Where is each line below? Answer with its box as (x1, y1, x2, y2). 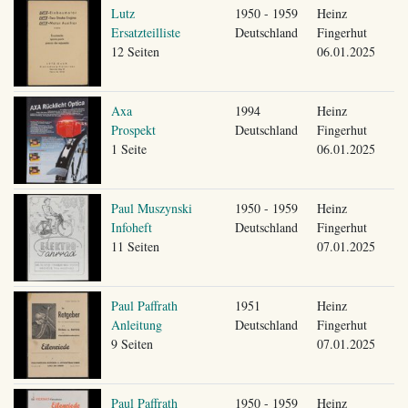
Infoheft (110, 218, 152, 236)
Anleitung (110, 315, 162, 333)
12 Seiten (110, 42, 159, 60)
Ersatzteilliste (110, 23, 180, 41)
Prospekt (110, 120, 156, 138)
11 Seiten (110, 237, 159, 255)
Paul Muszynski (110, 199, 192, 217)
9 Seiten (110, 334, 153, 352)
